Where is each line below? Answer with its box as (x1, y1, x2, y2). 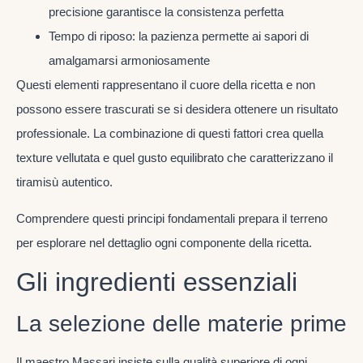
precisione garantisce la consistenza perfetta (49, 5, 284, 19)
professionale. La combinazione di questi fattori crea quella (16, 126, 323, 141)
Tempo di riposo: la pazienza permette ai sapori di (49, 29, 309, 44)
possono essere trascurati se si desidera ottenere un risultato (16, 102, 338, 117)
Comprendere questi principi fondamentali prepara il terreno (16, 211, 327, 225)
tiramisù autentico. (16, 175, 113, 190)
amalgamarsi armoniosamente (49, 53, 210, 68)
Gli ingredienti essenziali (16, 267, 297, 297)
